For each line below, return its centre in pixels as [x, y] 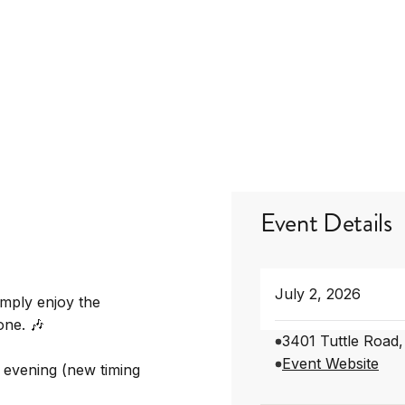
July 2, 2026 [318, 294]
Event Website [330, 363]
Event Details [326, 223]
